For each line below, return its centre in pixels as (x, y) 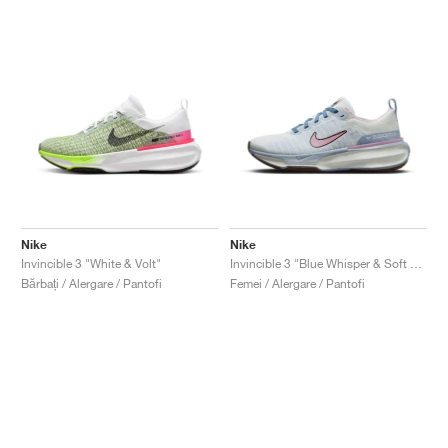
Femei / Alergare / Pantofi (297, 283)
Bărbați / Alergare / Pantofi (91, 283)
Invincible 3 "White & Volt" (91, 263)
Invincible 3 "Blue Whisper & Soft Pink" (416, 263)
